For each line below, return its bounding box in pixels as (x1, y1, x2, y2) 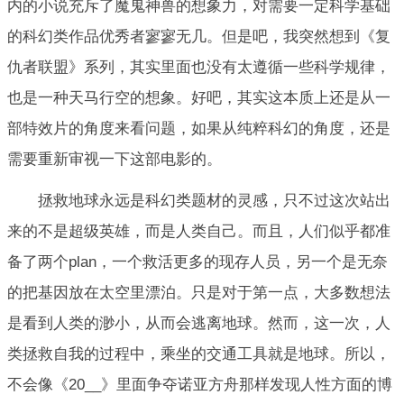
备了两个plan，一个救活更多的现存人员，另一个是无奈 (7, 253, 388, 271)
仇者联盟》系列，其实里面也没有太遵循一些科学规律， (7, 59, 390, 77)
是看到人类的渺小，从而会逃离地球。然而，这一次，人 (7, 315, 390, 333)
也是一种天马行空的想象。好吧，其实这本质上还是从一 (7, 89, 390, 107)
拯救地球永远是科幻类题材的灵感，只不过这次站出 (38, 192, 390, 210)
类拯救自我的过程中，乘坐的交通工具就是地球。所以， (7, 345, 390, 363)
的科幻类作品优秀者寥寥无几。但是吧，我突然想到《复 (7, 28, 390, 46)
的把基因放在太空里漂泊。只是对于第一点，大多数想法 (7, 284, 390, 302)
